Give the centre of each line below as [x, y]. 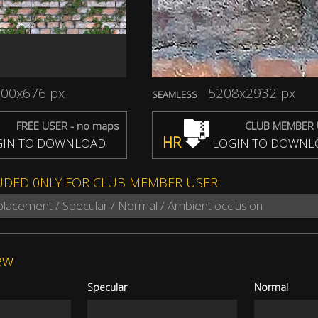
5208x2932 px [252, 93]
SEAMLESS [175, 95]
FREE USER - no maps [68, 126]
